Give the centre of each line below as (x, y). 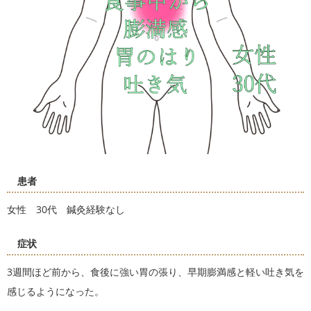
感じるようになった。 (56, 292)
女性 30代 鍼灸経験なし (66, 210)
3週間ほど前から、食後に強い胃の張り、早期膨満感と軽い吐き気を (155, 272)
